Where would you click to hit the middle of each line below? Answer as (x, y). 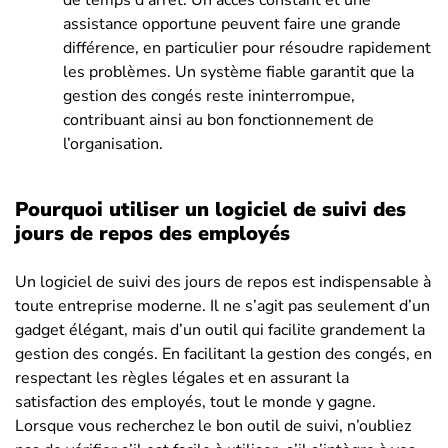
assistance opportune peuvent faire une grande (232, 23)
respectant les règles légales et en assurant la (182, 377)
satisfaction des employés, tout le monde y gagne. (195, 401)
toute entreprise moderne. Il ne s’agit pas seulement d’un (222, 305)
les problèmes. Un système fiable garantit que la (238, 71)
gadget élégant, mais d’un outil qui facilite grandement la (220, 329)
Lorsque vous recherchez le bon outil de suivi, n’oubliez (213, 425)
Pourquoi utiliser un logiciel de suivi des (210, 209)
